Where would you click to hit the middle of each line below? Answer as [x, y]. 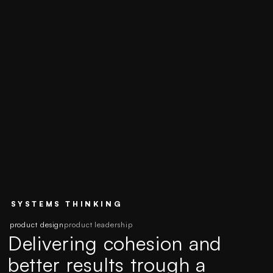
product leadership [98, 224]
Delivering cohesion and [115, 243]
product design [37, 224]
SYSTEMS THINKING [67, 204]
